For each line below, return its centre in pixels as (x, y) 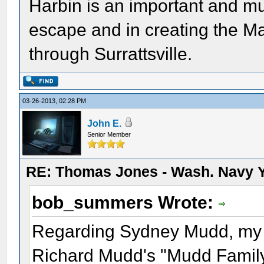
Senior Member (109, 134)
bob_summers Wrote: (125, 202)
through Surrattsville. (111, 54)
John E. (105, 123)
